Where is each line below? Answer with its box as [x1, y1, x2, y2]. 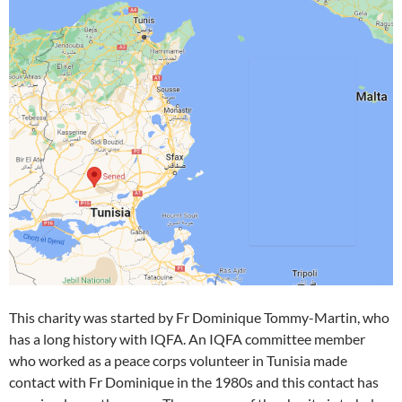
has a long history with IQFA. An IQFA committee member [9, 330, 365, 348]
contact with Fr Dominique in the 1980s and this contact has [9, 373, 379, 391]
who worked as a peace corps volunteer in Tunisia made [9, 352, 347, 370]
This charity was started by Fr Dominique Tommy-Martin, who [9, 309, 389, 327]
